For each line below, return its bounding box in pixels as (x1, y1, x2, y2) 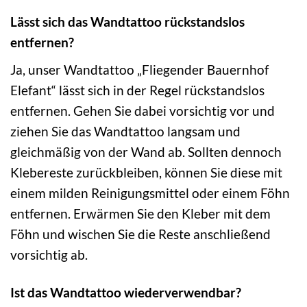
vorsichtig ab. (10, 246, 88, 262)
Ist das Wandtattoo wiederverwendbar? (10, 284, 241, 300)
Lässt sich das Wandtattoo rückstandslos (10, 14, 245, 30)
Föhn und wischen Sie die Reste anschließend (10, 225, 271, 242)
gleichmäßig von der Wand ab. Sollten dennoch (10, 143, 282, 160)
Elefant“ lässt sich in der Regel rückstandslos (10, 82, 265, 98)
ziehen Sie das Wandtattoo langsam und (10, 123, 241, 139)
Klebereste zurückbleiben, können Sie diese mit (10, 164, 282, 180)
